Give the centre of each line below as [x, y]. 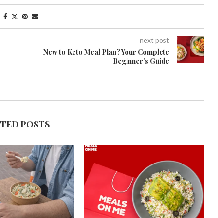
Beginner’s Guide [141, 61]
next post [154, 40]
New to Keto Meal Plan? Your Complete [106, 52]
